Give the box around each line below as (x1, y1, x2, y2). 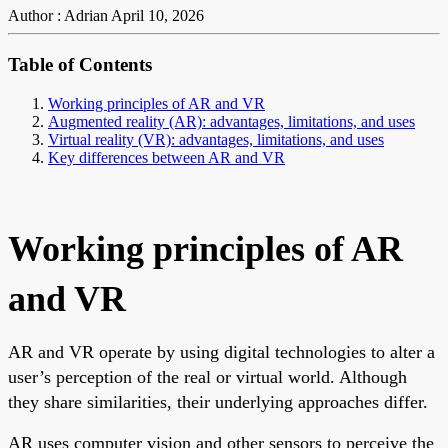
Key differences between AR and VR (48, 148, 285, 166)
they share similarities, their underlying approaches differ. (8, 391, 428, 412)
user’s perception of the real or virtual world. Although (8, 366, 407, 387)
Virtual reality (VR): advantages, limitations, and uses (48, 130, 384, 148)
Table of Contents (8, 54, 152, 76)
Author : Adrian (8, 7, 108, 25)
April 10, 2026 (111, 7, 204, 25)
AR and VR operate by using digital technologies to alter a (8, 341, 435, 362)
